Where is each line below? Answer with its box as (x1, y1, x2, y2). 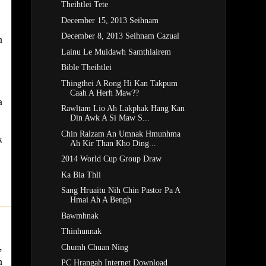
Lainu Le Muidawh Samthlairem (61, 47, 171, 56)
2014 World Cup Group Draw (61, 154, 161, 164)
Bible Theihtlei (61, 63, 112, 72)
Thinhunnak (61, 227, 102, 236)
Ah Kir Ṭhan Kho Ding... (69, 138, 156, 148)
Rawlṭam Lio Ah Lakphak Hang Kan (61, 104, 185, 113)
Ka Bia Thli (61, 170, 101, 179)
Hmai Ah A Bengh (69, 195, 131, 205)
